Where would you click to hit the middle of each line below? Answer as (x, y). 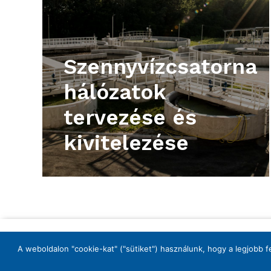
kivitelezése (126, 142)
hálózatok (115, 92)
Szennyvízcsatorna (161, 66)
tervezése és (130, 117)
